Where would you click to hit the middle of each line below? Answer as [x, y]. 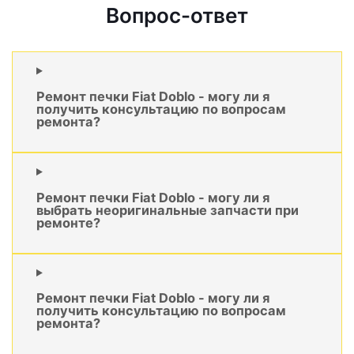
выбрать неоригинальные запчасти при [168, 210]
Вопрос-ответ [177, 16]
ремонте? [68, 222]
